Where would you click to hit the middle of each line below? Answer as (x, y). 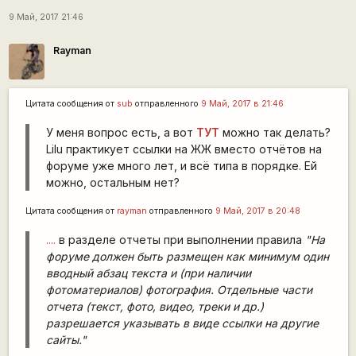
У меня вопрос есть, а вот (121, 132)
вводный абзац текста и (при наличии (148, 273)
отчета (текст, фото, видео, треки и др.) (155, 306)
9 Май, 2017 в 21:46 (242, 103)
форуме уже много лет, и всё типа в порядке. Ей (181, 165)
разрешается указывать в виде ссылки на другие (182, 323)
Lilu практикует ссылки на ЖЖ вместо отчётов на (184, 149)
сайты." (66, 339)
